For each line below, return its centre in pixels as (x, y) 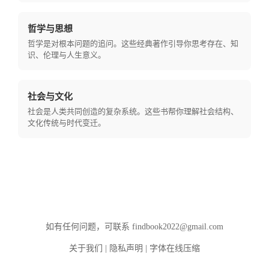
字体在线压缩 (174, 248)
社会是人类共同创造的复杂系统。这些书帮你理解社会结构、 (133, 111)
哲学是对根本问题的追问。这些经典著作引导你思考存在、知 (133, 44)
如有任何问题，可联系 (89, 227)
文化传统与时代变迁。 (67, 123)
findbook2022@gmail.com (177, 227)
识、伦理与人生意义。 (67, 55)
